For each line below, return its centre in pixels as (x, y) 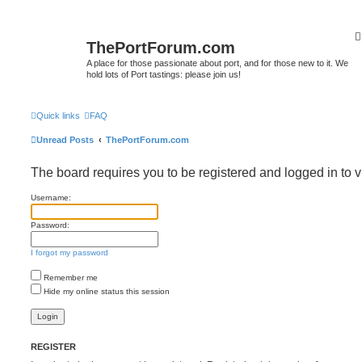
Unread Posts (65, 139)
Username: (51, 197)
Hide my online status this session (105, 291)
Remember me (69, 277)
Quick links (58, 115)
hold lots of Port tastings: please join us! (164, 74)
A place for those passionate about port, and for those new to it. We (217, 63)
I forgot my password (69, 252)
